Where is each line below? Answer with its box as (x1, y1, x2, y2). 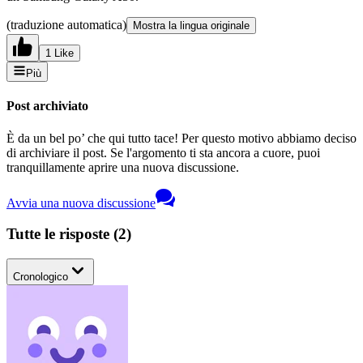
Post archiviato (6, 99, 88, 113)
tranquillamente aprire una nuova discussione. (6, 160, 239, 174)
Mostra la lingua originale (133, 19, 250, 32)
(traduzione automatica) (6, 18, 126, 32)
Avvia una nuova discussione (6, 195, 156, 210)
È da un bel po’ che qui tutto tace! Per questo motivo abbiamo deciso (6, 130, 357, 145)
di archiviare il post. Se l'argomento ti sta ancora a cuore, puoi (6, 145, 320, 160)
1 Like (45, 47, 74, 60)
